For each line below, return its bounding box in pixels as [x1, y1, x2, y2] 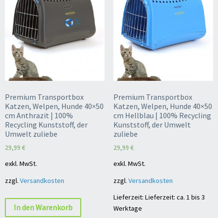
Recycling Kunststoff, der [5, 120, 88, 130]
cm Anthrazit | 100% [5, 110, 73, 121]
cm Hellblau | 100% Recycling [113, 110, 211, 121]
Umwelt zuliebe [5, 129, 57, 139]
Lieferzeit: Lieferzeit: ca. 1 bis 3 [113, 192, 205, 201]
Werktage [113, 203, 142, 213]
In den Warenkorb [14, 202, 73, 213]
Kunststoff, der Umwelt [113, 120, 191, 130]
